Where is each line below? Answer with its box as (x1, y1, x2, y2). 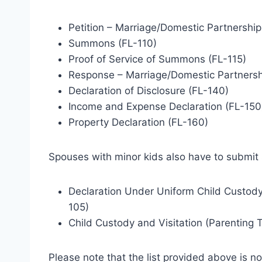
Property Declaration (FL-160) (68, 116, 208, 128)
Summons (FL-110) (68, 37, 157, 49)
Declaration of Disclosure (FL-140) (68, 84, 229, 96)
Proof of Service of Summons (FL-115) (68, 53, 246, 65)
